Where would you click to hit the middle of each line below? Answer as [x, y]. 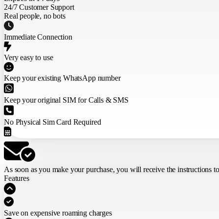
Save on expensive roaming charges [58, 213]
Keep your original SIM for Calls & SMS [66, 100]
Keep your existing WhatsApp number [62, 78]
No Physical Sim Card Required [53, 122]
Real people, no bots [35, 16]
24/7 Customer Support [39, 7]
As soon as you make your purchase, [60, 170]
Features [17, 178]
